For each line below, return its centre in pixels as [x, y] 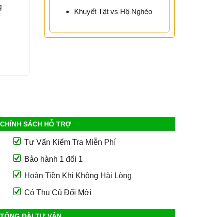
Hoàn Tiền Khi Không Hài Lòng [78, 176]
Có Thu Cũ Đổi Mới [58, 192]
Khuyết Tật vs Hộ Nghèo [113, 12]
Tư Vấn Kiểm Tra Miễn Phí [70, 142]
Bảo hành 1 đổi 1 [53, 159]
